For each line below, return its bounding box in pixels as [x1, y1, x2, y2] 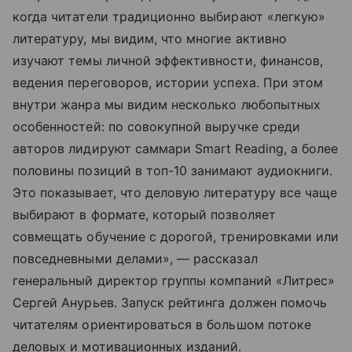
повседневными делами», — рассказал [13, 251, 258, 267]
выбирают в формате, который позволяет [13, 207, 276, 223]
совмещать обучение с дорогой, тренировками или [13, 229, 339, 245]
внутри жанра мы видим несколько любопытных [13, 97, 321, 113]
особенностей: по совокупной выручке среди [13, 119, 300, 135]
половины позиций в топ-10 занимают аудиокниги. [13, 163, 333, 179]
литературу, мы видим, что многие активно [13, 31, 287, 47]
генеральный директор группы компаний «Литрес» [13, 273, 335, 289]
